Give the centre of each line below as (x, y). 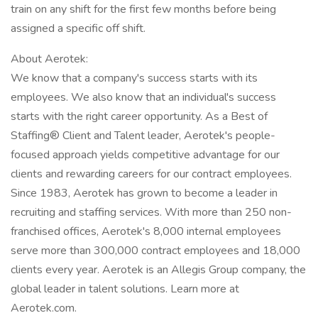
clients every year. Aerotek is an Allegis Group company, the (158, 270)
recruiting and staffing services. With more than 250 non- (151, 212)
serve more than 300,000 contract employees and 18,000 (155, 251)
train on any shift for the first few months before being (143, 9)
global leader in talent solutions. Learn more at (125, 289)
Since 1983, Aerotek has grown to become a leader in (144, 193)
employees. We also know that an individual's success (143, 97)
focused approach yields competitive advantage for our (145, 155)
